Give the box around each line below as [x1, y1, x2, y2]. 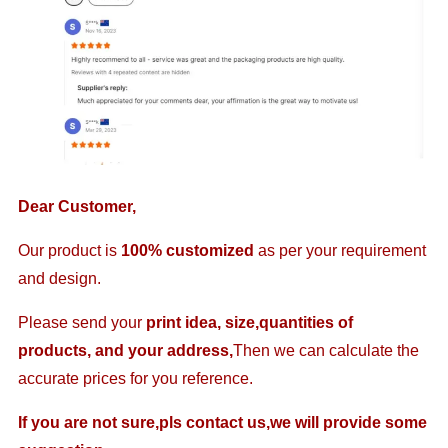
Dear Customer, [18, 197, 137, 215]
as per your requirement [258, 241, 427, 259]
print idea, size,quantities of [146, 313, 354, 331]
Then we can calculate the [233, 341, 420, 359]
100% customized [121, 241, 259, 259]
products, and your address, [18, 341, 234, 359]
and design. [18, 269, 102, 287]
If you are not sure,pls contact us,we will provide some [18, 413, 428, 431]
